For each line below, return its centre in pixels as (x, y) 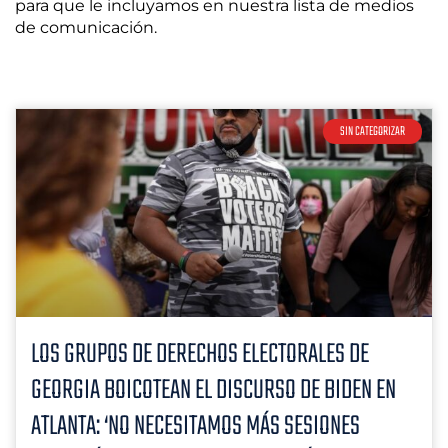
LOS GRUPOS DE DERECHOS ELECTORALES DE (200, 355)
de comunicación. (86, 27)
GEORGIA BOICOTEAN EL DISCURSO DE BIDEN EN (213, 391)
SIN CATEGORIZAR (373, 131)
